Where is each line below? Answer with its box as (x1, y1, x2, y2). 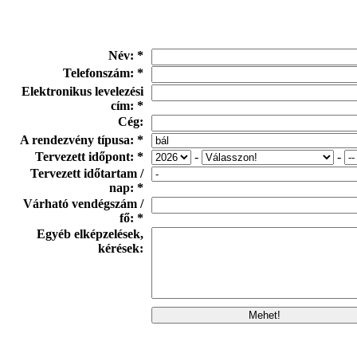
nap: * (109, 180, 143, 194)
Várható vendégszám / (23, 196, 143, 210)
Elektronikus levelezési (22, 84, 143, 98)
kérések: (98, 241, 143, 255)
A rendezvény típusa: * (20, 132, 143, 147)
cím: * (111, 98, 143, 112)
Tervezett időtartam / (30, 166, 143, 180)
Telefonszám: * (63, 65, 143, 80)
